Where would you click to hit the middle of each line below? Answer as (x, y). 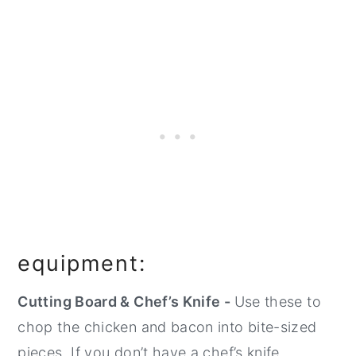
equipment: (86, 264)
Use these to (277, 302)
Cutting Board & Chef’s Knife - (126, 302)
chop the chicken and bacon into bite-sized (167, 327)
